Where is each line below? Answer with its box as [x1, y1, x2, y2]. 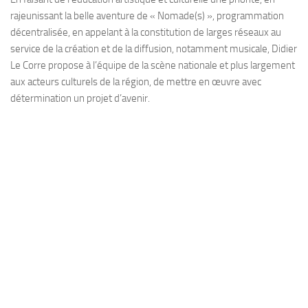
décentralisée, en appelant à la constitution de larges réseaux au [10, 26, 281, 38]
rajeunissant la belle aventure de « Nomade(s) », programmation [10, 10, 284, 22]
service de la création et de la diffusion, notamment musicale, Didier [10, 43, 297, 55]
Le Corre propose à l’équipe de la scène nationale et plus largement [10, 59, 295, 71]
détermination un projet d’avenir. [10, 92, 150, 104]
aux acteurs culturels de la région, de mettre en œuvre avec [10, 76, 261, 88]
